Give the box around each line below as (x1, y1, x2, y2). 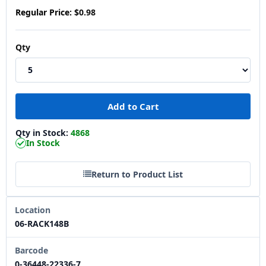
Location (15, 204, 50, 216)
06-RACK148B (15, 217, 69, 229)
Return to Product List (91, 168, 183, 180)
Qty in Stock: (15, 126, 71, 138)
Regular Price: (15, 6, 72, 18)
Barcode (15, 244, 48, 256)
